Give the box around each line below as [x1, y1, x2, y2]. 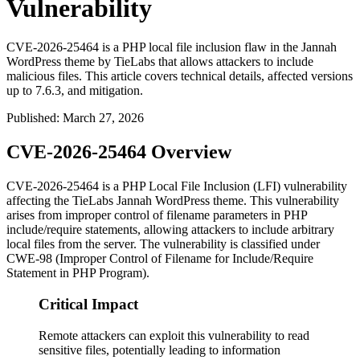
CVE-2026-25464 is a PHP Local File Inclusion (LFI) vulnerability [6, 179, 347, 194]
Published [6, 111, 56, 125]
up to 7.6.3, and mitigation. [6, 84, 143, 98]
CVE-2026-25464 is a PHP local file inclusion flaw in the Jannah [6, 40, 337, 55]
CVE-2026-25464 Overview [6, 141, 231, 163]
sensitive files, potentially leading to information [39, 342, 280, 357]
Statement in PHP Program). [6, 266, 149, 280]
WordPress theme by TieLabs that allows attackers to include [6, 55, 313, 69]
